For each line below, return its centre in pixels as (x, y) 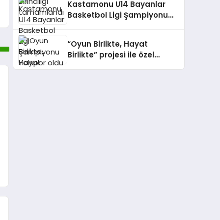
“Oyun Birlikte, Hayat (108, 44)
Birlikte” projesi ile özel (111, 55)
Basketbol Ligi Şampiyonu (118, 15)
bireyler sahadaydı (104, 66)
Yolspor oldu (92, 26)
